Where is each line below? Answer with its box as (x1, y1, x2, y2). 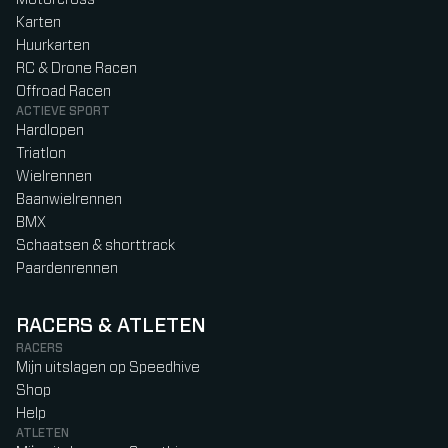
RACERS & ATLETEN (16, 316, 206, 337)
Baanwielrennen (16, 192, 122, 208)
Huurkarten (16, 38, 90, 54)
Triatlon (16, 146, 66, 162)
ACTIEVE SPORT (16, 105, 110, 118)
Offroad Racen (16, 84, 111, 100)
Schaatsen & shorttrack (16, 238, 175, 254)
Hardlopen (16, 123, 84, 139)
